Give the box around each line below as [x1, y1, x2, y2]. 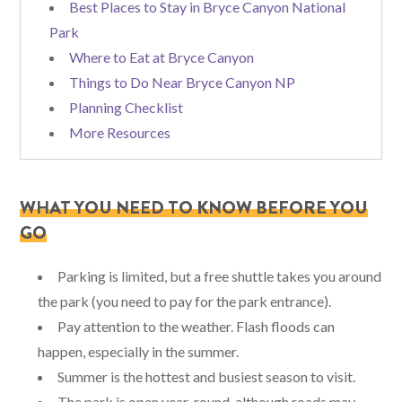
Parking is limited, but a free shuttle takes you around [57, 267, 382, 284]
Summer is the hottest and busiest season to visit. [57, 367, 356, 385]
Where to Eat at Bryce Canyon [69, 48, 255, 66]
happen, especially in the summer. [38, 342, 240, 360]
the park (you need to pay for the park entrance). [38, 292, 332, 310]
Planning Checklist [69, 98, 184, 116]
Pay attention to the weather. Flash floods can [57, 317, 336, 335]
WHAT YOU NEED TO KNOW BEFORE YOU [20, 194, 369, 221]
